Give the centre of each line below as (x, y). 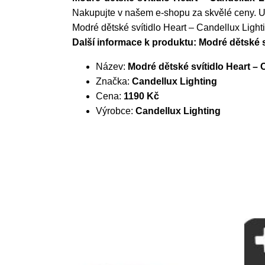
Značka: (114, 81)
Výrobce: (116, 111)
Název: (112, 67)
